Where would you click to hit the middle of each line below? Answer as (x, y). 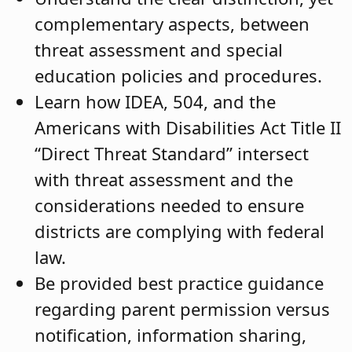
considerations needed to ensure (169, 205)
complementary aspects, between (172, 24)
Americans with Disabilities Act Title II (188, 128)
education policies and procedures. (178, 76)
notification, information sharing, (170, 335)
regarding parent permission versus (182, 309)
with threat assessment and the (164, 180)
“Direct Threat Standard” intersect (172, 154)
